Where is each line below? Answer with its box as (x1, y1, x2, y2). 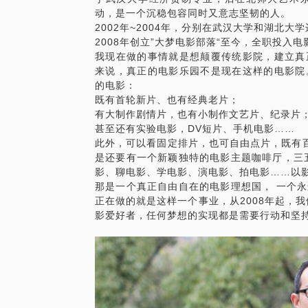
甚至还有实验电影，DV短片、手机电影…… (95, 123, 295, 134)
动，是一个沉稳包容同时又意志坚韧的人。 (95, 8, 291, 19)
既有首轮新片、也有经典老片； (95, 94, 239, 105)
